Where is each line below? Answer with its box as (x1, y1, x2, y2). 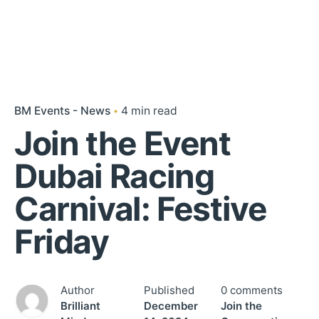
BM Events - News (14, 104, 110, 117)
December (144, 299, 198, 313)
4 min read (121, 104, 177, 117)
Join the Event (14, 123, 231, 163)
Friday (14, 221, 109, 261)
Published (144, 283, 194, 297)
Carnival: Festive (14, 189, 267, 229)
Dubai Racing (14, 156, 214, 196)
